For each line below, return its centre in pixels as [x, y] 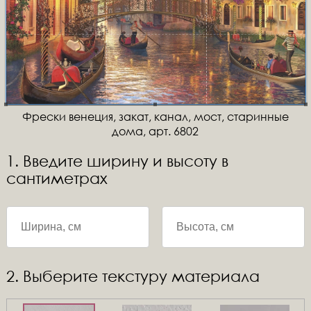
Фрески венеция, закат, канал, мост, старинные [155, 116]
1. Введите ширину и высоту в [117, 161]
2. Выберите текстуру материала [133, 276]
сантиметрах [57, 178]
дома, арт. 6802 [155, 131]
